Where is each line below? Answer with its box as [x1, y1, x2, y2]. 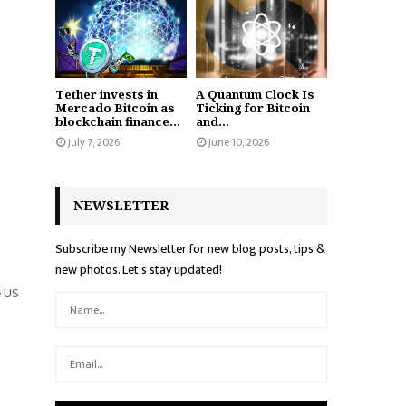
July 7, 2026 [68, 133, 120, 152]
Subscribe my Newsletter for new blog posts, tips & [55, 238, 325, 260]
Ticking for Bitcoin [196, 100, 310, 117]
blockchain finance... [55, 113, 180, 130]
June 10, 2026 [208, 133, 269, 152]
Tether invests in [55, 86, 158, 103]
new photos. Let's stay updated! [55, 259, 222, 281]
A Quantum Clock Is [196, 86, 314, 103]
